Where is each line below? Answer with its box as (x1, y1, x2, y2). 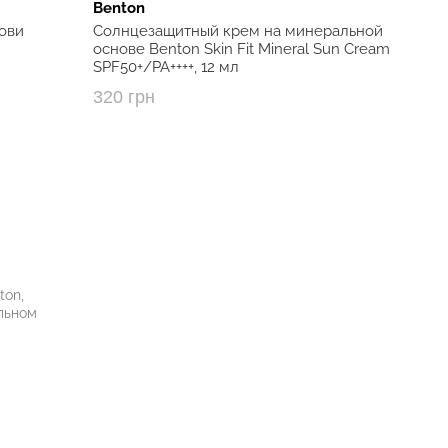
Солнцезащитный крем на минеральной (93, 22, 384, 41)
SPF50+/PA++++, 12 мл (93, 58, 240, 77)
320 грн (93, 87, 156, 108)
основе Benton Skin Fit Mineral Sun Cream (93, 40, 391, 59)
